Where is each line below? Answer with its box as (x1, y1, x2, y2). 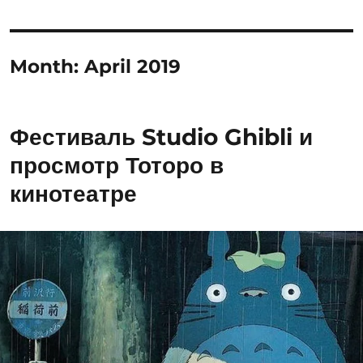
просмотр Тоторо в (10, 152, 224, 179)
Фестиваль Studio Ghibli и (10, 123, 314, 151)
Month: (10, 55, 85, 78)
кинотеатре (10, 180, 138, 207)
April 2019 (84, 55, 181, 78)
